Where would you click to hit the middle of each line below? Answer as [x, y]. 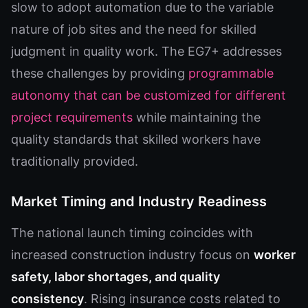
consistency [47, 299]
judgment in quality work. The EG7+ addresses [146, 51]
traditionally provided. [75, 161]
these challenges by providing [100, 73]
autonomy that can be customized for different [148, 95]
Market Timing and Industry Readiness [139, 201]
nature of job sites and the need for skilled [134, 29]
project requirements [72, 117]
